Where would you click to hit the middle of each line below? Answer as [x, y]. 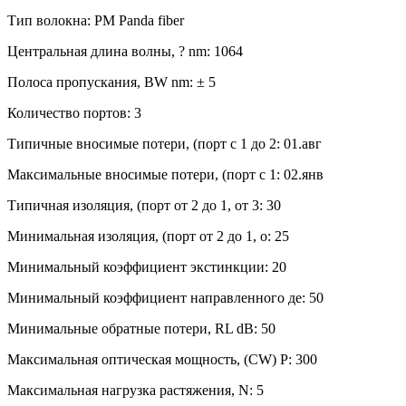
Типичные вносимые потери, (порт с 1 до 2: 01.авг [164, 143]
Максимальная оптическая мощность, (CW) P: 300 [162, 359]
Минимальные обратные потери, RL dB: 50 [141, 328]
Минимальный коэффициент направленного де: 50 [165, 297]
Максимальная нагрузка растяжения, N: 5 [135, 390]
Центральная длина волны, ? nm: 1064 [125, 51]
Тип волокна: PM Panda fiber [96, 20]
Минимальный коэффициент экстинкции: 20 [147, 266]
